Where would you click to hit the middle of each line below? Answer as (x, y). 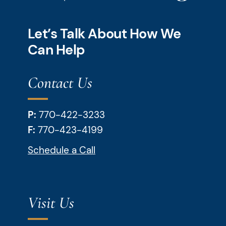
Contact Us (60, 83)
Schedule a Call (62, 150)
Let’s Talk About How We (104, 34)
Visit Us (51, 203)
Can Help (56, 50)
